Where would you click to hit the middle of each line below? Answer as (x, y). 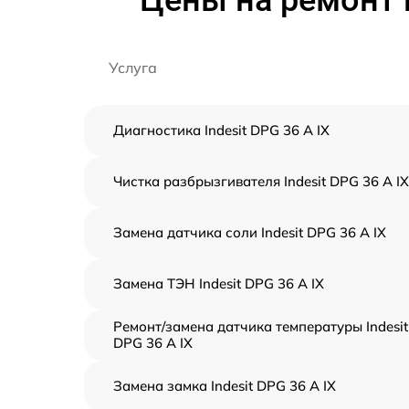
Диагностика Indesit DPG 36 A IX (221, 131)
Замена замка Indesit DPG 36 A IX (225, 386)
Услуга (133, 68)
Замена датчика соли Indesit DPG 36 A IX (250, 233)
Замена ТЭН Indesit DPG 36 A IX (219, 284)
